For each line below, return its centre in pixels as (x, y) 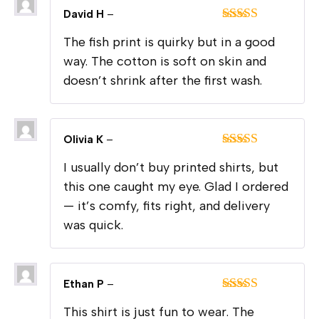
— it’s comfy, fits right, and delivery (167, 206)
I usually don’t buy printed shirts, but (171, 168)
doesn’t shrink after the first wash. (163, 81)
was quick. (93, 225)
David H (85, 15)
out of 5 (242, 171)
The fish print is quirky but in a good (169, 42)
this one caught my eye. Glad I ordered (176, 187)
